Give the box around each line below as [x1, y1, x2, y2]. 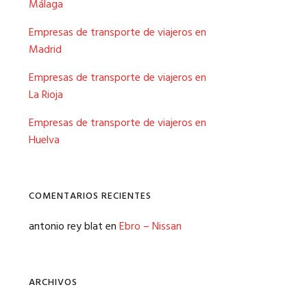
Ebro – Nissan [119, 218, 182, 236]
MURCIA [200, 101, 236, 115]
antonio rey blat [29, 218, 103, 236]
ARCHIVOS [29, 275, 78, 291]
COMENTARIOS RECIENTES [29, 188, 152, 204]
